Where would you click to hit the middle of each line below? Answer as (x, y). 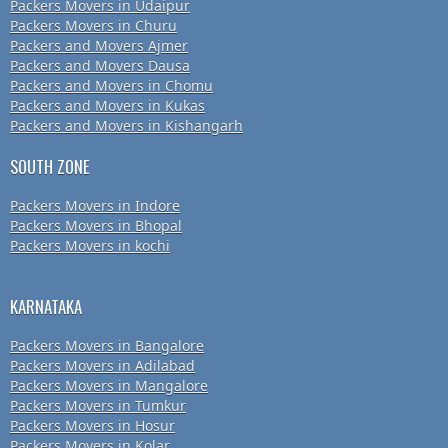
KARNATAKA (46, 307)
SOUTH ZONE (50, 167)
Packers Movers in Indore (95, 206)
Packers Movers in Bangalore (107, 346)
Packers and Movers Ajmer (99, 46)
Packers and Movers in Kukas (107, 106)
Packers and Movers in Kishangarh (126, 126)
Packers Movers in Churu (93, 26)
